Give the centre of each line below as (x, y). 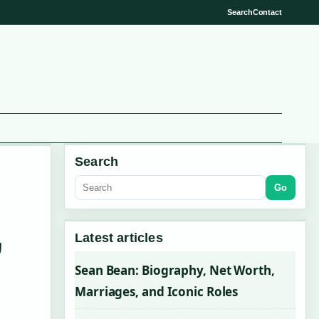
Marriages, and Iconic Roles (157, 292)
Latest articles (119, 238)
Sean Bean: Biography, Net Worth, (175, 270)
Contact (267, 12)
